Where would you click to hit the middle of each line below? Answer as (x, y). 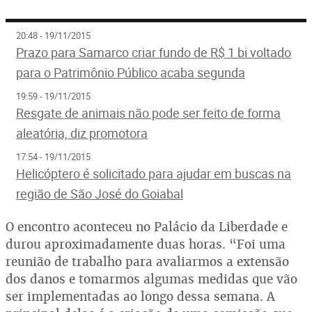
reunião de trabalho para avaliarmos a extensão (147, 262)
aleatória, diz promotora (82, 133)
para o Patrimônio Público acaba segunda (131, 72)
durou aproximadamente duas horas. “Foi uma (146, 244)
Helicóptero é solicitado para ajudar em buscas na (154, 173)
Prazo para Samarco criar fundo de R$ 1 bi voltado (154, 52)
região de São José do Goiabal (100, 194)
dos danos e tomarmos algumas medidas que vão (151, 279)
